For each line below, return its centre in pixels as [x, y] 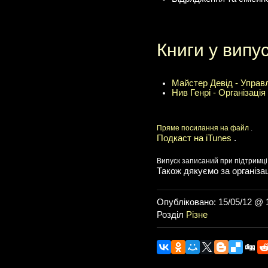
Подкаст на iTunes [195, 138]
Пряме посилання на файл [204, 128]
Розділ [171, 215]
